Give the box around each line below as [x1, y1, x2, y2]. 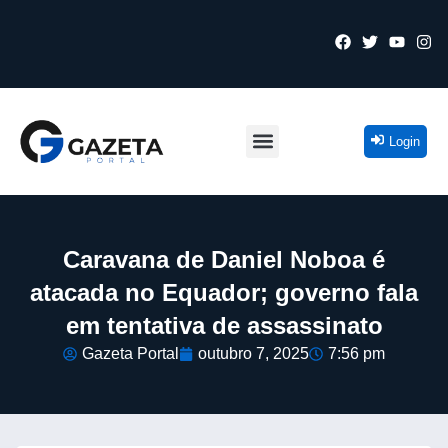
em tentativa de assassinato [65, 311, 383, 339]
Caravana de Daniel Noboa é [63, 245, 385, 273]
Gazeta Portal [82, 344, 179, 362]
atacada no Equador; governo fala [30, 278, 418, 306]
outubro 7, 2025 [198, 344, 309, 362]
